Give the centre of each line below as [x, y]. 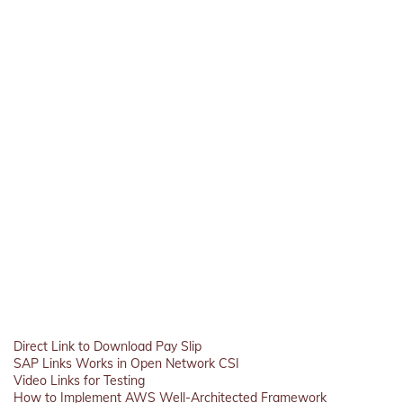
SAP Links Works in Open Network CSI [126, 363]
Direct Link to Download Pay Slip [107, 346]
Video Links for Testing [79, 381]
